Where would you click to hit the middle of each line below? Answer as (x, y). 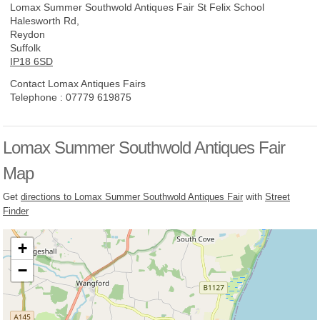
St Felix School (231, 7)
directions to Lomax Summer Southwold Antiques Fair (132, 197)
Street (277, 197)
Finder (16, 211)
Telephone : (38, 97)
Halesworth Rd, (45, 21)
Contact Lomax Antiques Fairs (78, 84)
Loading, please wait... (164, 270)
